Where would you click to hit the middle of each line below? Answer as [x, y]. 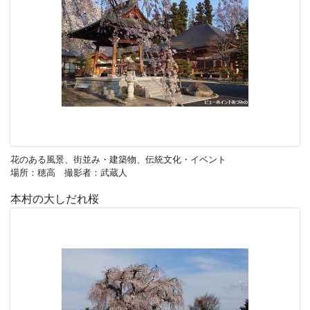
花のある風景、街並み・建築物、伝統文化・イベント [118, 159]
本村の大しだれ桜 [55, 199]
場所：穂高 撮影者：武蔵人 [69, 173]
